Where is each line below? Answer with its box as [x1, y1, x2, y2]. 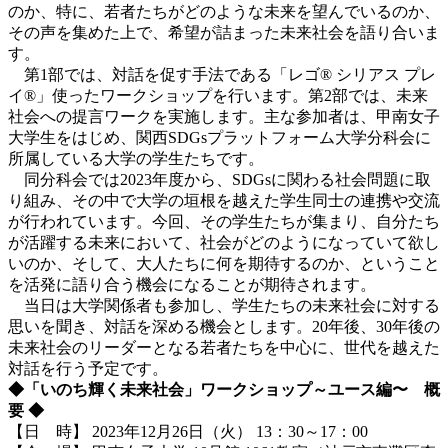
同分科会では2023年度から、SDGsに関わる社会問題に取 [8, 170, 431, 188]
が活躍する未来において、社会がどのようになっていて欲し [8, 233, 440, 251]
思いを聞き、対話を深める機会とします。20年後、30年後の [8, 317, 440, 335]
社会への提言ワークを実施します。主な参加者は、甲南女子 [8, 107, 440, 125]
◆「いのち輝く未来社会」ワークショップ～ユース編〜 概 [8, 380, 440, 398]
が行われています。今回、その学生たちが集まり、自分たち [8, 212, 440, 230]
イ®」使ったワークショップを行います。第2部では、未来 [8, 86, 428, 104]
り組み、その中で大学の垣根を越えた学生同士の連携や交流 [8, 191, 440, 209]
